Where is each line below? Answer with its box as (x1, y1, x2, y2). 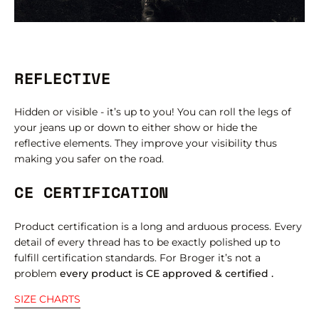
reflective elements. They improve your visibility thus (14, 136, 277, 150)
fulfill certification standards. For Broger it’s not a (14, 251, 261, 264)
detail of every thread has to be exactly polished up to (14, 235, 281, 249)
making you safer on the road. (14, 152, 164, 165)
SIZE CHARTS (14, 293, 80, 306)
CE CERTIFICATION (14, 180, 169, 204)
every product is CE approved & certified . (60, 266, 273, 280)
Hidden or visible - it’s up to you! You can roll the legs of (14, 105, 291, 118)
